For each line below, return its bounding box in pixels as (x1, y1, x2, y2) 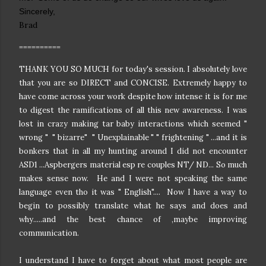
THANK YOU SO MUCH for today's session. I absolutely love (19, 64, 247, 74)
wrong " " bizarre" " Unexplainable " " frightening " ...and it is (19, 132, 247, 142)
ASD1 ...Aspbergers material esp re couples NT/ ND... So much (19, 159, 247, 170)
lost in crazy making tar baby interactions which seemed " (19, 118, 247, 129)
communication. (19, 227, 79, 238)
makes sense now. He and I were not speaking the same (19, 173, 247, 183)
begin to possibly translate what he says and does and (19, 200, 247, 211)
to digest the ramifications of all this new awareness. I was (19, 104, 247, 115)
